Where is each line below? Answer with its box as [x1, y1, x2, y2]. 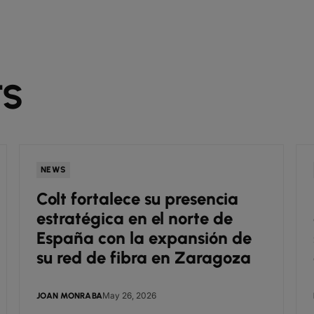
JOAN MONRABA [36, 290, 102, 301]
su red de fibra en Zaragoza [36, 247, 251, 268]
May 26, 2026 [102, 290, 156, 301]
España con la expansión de [36, 228, 252, 248]
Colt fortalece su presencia [36, 189, 238, 209]
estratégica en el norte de [36, 208, 233, 228]
